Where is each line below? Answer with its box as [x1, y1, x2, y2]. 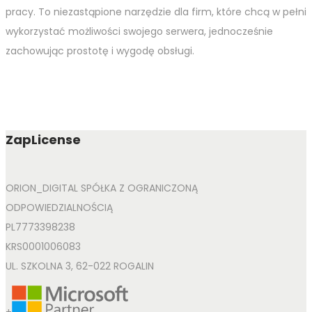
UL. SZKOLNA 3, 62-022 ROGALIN [6, 259, 154, 274]
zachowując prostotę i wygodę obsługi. [6, 44, 194, 58]
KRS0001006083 [6, 240, 81, 254]
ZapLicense [6, 131, 81, 149]
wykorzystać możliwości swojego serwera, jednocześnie [6, 24, 273, 39]
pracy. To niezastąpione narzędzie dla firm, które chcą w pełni [6, 5, 306, 19]
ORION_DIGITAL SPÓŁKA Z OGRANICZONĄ [6, 181, 198, 196]
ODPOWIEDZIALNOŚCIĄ [6, 201, 113, 215]
